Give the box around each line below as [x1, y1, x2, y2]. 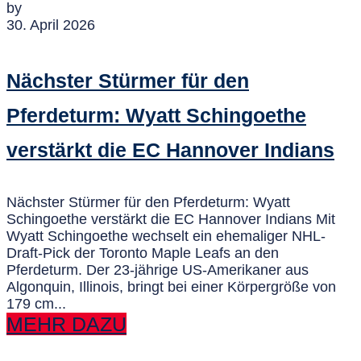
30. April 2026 [6, 17, 95, 34]
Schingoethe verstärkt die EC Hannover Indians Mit [6, 211, 335, 228]
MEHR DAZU [6, 313, 127, 336]
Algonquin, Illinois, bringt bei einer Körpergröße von [6, 279, 336, 296]
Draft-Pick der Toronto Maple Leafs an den [6, 245, 279, 262]
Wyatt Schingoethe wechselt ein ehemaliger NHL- [6, 228, 326, 245]
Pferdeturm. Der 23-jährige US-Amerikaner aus [6, 262, 309, 279]
